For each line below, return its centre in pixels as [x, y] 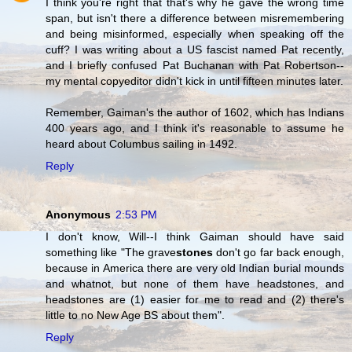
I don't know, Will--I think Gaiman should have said [195, 237]
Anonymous [78, 215]
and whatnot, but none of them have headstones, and [195, 284]
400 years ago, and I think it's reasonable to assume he [195, 128]
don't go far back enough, [278, 253]
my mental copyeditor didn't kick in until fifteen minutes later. [194, 81]
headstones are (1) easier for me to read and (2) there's [195, 300]
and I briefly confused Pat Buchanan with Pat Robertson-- [195, 66]
